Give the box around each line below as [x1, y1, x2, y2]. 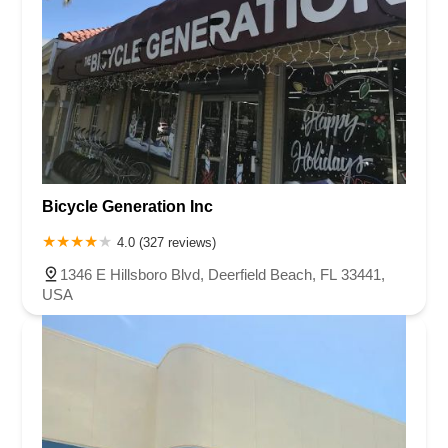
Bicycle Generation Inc [42, 197, 213, 215]
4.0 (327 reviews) [117, 234, 216, 250]
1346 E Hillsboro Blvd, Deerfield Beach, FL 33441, [60, 265, 385, 283]
